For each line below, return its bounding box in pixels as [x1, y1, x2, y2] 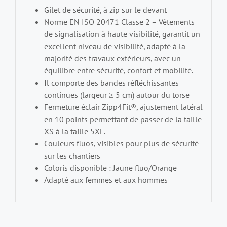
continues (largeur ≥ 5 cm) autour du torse [44, 89, 190, 100]
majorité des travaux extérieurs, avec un [44, 53, 181, 63]
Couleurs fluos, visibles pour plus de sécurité [44, 138, 199, 148]
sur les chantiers [44, 150, 100, 161]
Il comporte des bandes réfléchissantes [44, 77, 179, 88]
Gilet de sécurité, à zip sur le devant [44, 4, 167, 15]
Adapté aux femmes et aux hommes [44, 174, 168, 185]
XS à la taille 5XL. [44, 126, 105, 136]
